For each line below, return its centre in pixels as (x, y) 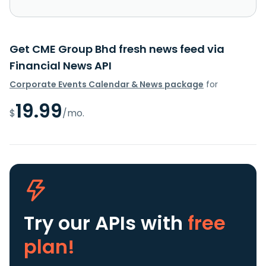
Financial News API (61, 66)
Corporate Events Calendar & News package (107, 85)
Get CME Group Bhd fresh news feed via (117, 49)
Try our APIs (82, 223)
